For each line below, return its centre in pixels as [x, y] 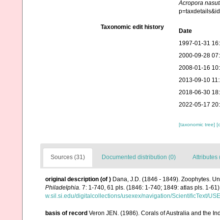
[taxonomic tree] [197, 125]
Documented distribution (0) [139, 157]
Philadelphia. [63, 188]
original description [72, 179]
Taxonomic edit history [132, 27]
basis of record [66, 213]
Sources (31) [68, 157]
